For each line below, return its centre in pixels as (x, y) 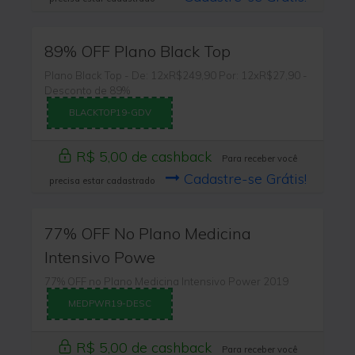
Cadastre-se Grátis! (243, 178)
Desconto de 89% (88, 91)
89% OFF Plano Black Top (138, 52)
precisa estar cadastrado (103, 180)
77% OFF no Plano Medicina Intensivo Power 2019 (167, 281)
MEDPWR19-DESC (110, 303)
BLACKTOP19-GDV (110, 113)
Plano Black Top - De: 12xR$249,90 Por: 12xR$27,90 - (176, 76)
